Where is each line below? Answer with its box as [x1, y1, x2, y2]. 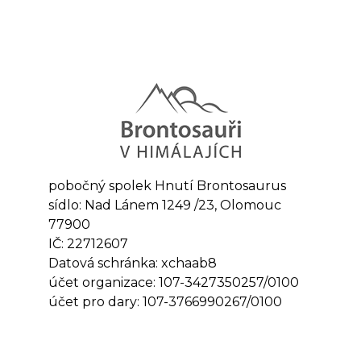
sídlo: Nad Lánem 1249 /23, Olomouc [48, 197, 281, 213]
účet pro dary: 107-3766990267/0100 [48, 293, 282, 309]
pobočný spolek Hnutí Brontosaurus [48, 177, 286, 193]
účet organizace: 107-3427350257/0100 [48, 274, 299, 290]
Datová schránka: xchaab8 [48, 255, 217, 271]
